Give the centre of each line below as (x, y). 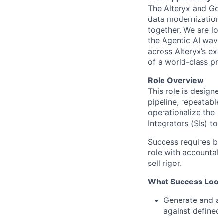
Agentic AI (181, 40)
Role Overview (176, 80)
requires (195, 142)
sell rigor (164, 163)
